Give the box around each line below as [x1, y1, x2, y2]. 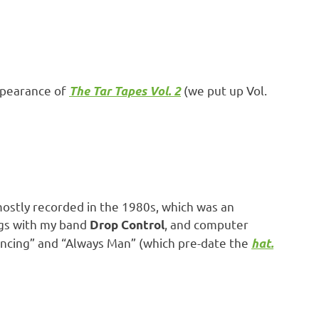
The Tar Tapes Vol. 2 [69, 83, 181, 100]
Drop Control [90, 217, 164, 233]
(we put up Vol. [181, 83, 267, 98]
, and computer [164, 216, 249, 232]
